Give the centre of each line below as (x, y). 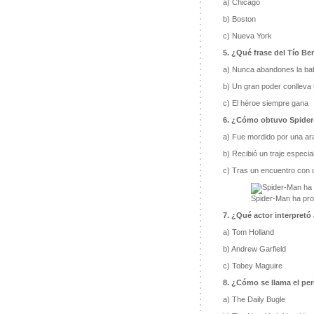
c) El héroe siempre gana (265, 103)
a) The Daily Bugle (254, 300)
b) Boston (239, 19)
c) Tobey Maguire (252, 266)
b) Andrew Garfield (254, 249)
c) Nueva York (247, 36)
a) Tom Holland (248, 232)
